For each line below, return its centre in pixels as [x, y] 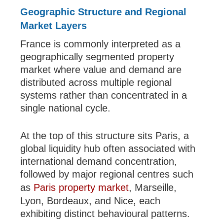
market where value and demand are [101, 70]
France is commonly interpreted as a [101, 44]
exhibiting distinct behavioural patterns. [105, 214]
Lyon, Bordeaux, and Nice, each [91, 201]
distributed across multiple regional [96, 83]
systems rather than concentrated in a [104, 95]
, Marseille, [153, 188]
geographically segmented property [97, 57]
